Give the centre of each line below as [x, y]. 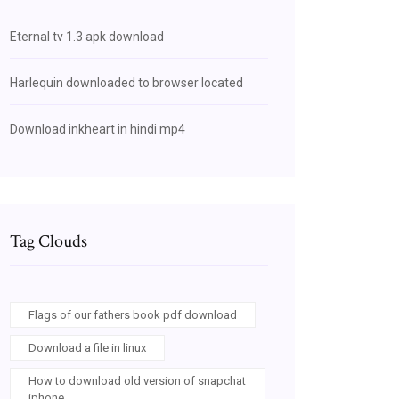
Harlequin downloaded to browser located [126, 83]
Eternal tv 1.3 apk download [87, 37]
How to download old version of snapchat [137, 381]
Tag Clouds [49, 241]
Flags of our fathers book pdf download [133, 315]
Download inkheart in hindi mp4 [98, 129]
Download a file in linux [87, 348]
